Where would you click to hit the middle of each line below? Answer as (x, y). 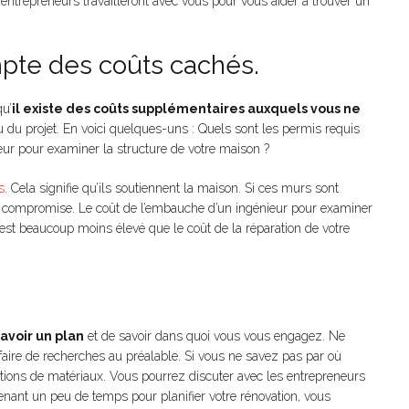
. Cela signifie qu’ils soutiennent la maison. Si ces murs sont (172, 188)
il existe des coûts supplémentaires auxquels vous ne (186, 109)
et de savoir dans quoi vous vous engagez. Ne (215, 336)
